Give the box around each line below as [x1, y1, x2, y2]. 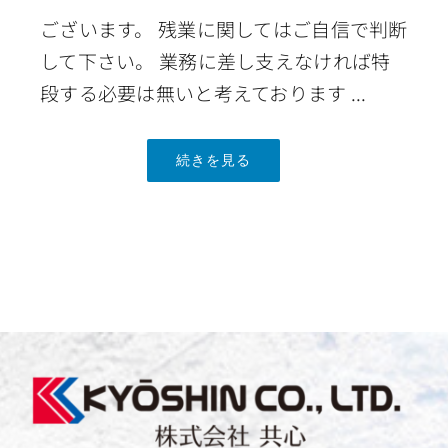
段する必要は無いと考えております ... [39, 79, 367, 107]
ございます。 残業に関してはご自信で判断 [39, 15, 408, 43]
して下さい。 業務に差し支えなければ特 [39, 47, 391, 75]
